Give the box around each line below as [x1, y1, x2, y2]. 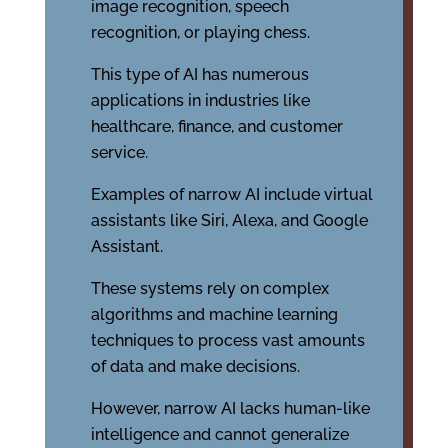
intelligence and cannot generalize [90, 425, 349, 445]
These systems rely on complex [90, 279, 329, 299]
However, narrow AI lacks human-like [90, 399, 370, 419]
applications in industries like [90, 91, 310, 111]
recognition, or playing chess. [90, 23, 310, 43]
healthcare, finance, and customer [90, 117, 343, 137]
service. [90, 143, 148, 163]
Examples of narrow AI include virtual [90, 185, 373, 205]
